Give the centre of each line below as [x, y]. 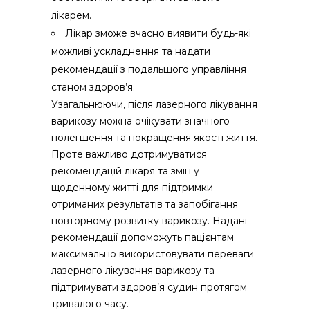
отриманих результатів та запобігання [145, 204]
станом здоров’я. [93, 88]
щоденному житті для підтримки [132, 188]
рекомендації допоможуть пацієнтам [143, 238]
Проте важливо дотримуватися [129, 155]
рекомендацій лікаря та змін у [125, 171]
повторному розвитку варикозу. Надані [149, 221]
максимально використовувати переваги [153, 254]
